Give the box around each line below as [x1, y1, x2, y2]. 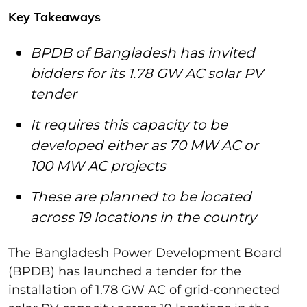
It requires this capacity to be [30, 116, 228, 133]
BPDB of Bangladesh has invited [30, 44, 255, 61]
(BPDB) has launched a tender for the [8, 263, 241, 279]
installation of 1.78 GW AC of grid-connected [8, 282, 280, 297]
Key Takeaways [8, 8, 101, 25]
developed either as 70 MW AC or [30, 136, 258, 153]
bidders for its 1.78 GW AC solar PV [30, 64, 263, 82]
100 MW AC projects [30, 157, 169, 174]
